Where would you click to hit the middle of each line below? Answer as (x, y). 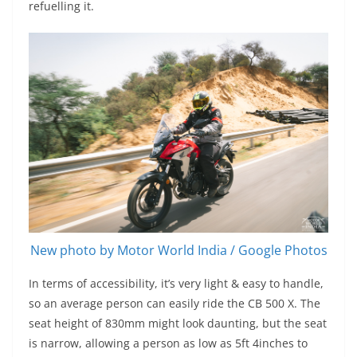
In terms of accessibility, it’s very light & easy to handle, (176, 283)
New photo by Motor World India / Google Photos (178, 250)
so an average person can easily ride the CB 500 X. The (175, 303)
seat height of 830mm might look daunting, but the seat (178, 323)
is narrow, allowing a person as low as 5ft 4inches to (168, 343)
